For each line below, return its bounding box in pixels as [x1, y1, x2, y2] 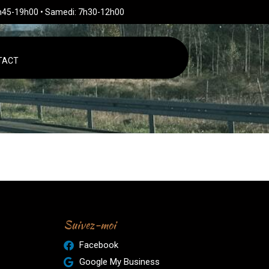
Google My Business [79, 256, 160, 267]
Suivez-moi [63, 217, 116, 233]
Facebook [79, 240, 118, 250]
